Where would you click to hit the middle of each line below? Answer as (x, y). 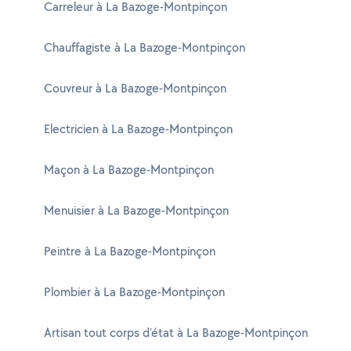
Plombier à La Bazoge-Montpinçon (134, 292)
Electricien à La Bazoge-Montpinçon (138, 129)
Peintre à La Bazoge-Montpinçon (130, 251)
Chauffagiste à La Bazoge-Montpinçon (145, 47)
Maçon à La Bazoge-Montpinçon (129, 170)
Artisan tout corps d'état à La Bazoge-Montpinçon (176, 333)
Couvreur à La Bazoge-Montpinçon (135, 88)
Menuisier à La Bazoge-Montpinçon (136, 210)
